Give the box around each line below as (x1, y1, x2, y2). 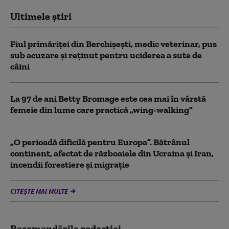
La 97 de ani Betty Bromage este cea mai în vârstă (10, 93, 206, 105)
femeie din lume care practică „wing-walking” (10, 104, 193, 116)
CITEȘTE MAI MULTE (10, 187, 68, 196)
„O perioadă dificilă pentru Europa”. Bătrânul (10, 136, 190, 148)
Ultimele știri (10, 10, 72, 23)
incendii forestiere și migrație (10, 159, 129, 171)
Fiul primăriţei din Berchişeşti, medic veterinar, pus (10, 38, 217, 50)
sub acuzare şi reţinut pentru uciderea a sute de (10, 50, 202, 61)
